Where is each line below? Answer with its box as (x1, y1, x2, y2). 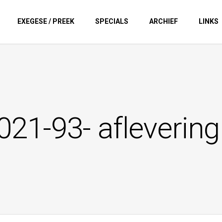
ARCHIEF (149, 17, 178, 25)
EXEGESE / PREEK (17, 17, 74, 25)
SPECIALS (95, 17, 128, 25)
